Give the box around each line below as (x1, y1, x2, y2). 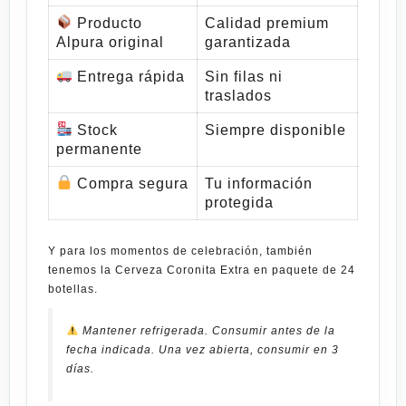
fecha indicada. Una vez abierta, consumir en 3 (66, 343, 339, 356)
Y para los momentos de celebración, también (48, 244, 313, 257)
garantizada (205, 34, 291, 50)
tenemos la (48, 263, 115, 276)
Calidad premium (205, 14, 329, 31)
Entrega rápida (72, 68, 186, 84)
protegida (205, 194, 274, 210)
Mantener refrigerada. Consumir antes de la (82, 324, 335, 337)
